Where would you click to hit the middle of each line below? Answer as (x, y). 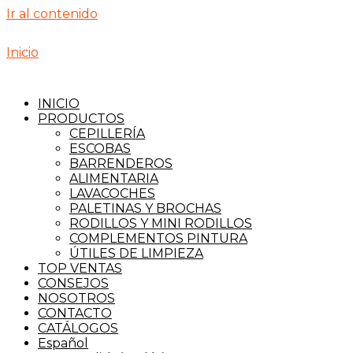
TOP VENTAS (80, 268)
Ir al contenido (52, 14)
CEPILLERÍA (107, 134)
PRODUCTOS (81, 119)
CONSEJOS (73, 283)
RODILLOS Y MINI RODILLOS (161, 223)
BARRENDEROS (121, 163)
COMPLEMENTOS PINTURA (158, 238)
